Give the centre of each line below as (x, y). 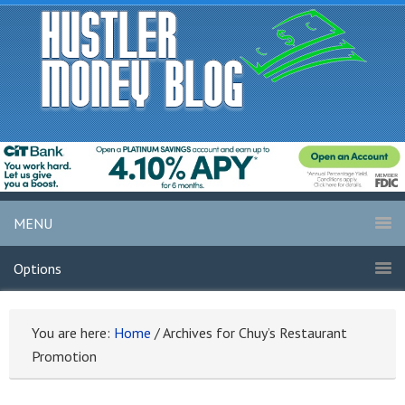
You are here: (73, 333)
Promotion (64, 357)
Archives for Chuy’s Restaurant (254, 333)
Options (38, 269)
